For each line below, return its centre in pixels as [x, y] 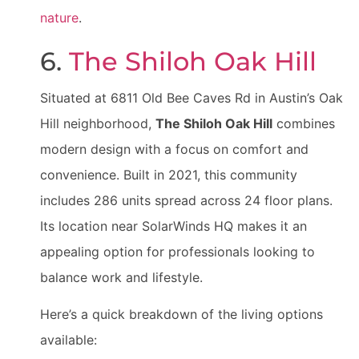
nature [59, 17]
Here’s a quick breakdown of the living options [182, 315]
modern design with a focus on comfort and [174, 149]
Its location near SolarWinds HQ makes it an [173, 226]
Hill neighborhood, [98, 123]
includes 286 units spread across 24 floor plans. [186, 200]
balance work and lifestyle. [121, 277]
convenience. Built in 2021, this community [169, 174]
